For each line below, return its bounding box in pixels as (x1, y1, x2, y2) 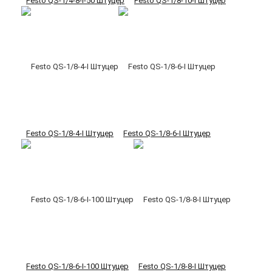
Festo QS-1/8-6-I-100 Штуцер (26, 261, 129, 271)
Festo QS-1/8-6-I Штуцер (123, 128, 211, 138)
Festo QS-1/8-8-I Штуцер (138, 261, 226, 271)
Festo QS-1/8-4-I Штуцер (26, 128, 114, 138)
